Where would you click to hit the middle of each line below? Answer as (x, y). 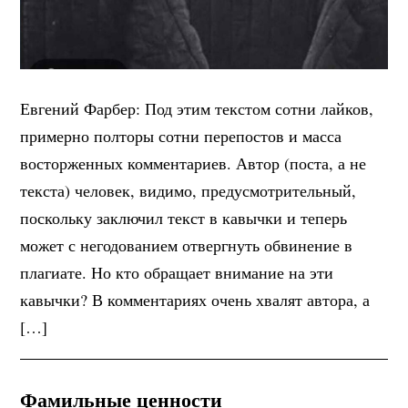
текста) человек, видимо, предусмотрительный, (189, 190)
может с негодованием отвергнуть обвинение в (187, 245)
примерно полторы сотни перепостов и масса (181, 135)
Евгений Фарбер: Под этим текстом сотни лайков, (197, 108)
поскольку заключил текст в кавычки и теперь (184, 217)
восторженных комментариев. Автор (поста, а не (194, 163)
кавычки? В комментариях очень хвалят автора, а (195, 299)
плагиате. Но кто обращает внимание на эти (177, 272)
